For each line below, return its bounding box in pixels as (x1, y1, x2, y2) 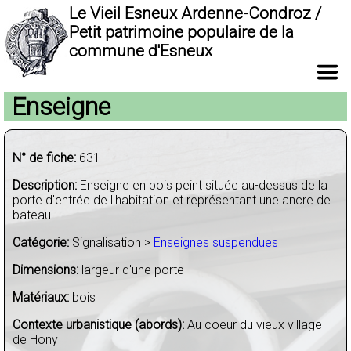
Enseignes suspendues (154, 235, 278, 250)
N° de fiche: (13, 150, 76, 165)
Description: (13, 178, 77, 193)
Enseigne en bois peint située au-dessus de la (77, 178, 327, 193)
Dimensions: (13, 262, 78, 277)
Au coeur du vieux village (184, 317, 322, 332)
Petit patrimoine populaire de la (69, 23, 294, 42)
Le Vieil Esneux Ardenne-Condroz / (69, 4, 321, 23)
